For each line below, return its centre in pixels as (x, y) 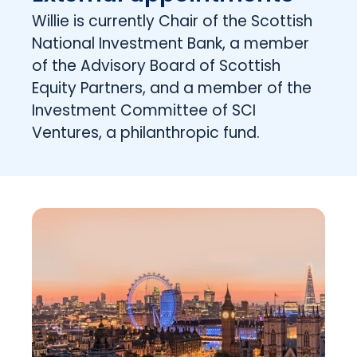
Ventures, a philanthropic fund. (146, 133)
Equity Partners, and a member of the (172, 88)
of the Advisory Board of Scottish (156, 66)
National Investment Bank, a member (171, 43)
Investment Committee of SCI (144, 110)
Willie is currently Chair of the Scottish (172, 21)
